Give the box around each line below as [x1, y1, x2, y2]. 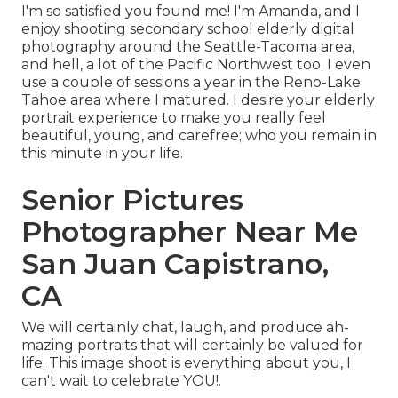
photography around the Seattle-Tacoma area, [21, 38, 354, 56]
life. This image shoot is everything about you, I [21, 354, 351, 372]
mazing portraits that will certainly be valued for [21, 337, 363, 354]
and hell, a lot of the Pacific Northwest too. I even [21, 56, 370, 74]
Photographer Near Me [21, 214, 358, 250]
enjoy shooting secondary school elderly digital [21, 20, 354, 38]
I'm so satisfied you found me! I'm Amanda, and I [21, 3, 360, 20]
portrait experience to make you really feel [21, 109, 326, 127]
